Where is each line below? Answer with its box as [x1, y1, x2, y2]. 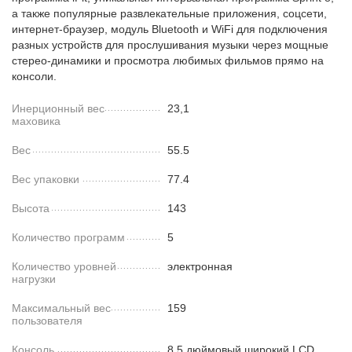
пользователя [12, 314, 83, 327]
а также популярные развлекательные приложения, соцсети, [12, 7, 328, 20]
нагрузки [12, 273, 57, 285]
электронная [167, 260, 233, 273]
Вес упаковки [12, 173, 80, 185]
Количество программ [12, 231, 126, 244]
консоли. [12, 70, 57, 82]
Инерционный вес [12, 102, 105, 115]
